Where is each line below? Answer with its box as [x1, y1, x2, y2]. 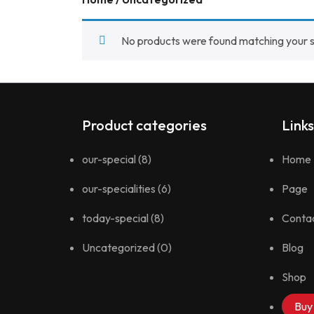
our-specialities [82, 182, 156, 196]
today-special [82, 211, 149, 225]
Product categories [82, 116, 207, 134]
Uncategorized [82, 240, 155, 254]
